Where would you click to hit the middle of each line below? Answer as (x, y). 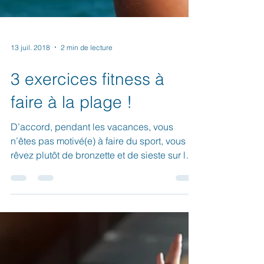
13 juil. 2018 (30, 68)
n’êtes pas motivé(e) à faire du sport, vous (98, 162)
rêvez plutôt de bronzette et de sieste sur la (101, 176)
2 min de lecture (87, 68)
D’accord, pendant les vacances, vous (92, 148)
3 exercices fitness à (88, 100)
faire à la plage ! (71, 123)
